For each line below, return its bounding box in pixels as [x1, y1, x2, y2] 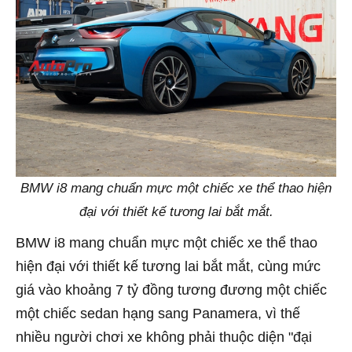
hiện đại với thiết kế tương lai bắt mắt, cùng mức [16, 258, 321, 274]
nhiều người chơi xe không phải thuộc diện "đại [16, 328, 312, 345]
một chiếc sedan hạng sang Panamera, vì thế [16, 305, 300, 321]
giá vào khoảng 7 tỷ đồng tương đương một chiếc [16, 281, 327, 298]
